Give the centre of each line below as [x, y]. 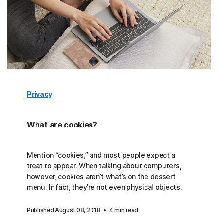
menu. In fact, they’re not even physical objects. [104, 187]
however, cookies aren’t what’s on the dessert [101, 177]
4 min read [124, 210]
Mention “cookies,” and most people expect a [101, 155]
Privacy [39, 94]
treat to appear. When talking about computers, [104, 166]
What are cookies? [62, 125]
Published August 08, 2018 [64, 210]
